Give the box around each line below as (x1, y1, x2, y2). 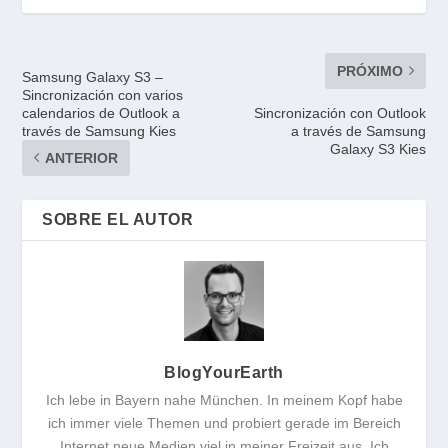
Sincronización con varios (22, 86, 184, 103)
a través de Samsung (290, 122, 426, 139)
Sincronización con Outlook (253, 104, 426, 121)
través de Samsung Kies (22, 122, 177, 139)
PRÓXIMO (336, 62, 403, 79)
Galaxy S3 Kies (329, 140, 426, 157)
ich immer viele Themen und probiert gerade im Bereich (47, 414, 401, 431)
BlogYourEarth (164, 363, 284, 381)
